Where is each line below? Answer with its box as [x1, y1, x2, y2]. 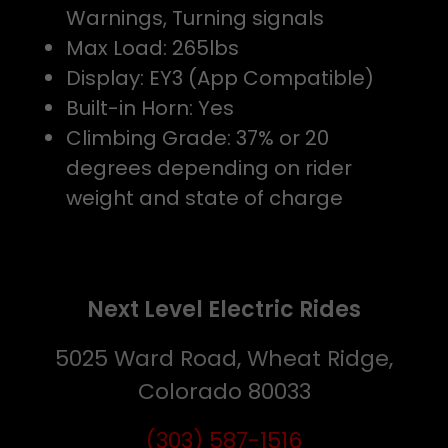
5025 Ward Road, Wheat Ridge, [55, 343, 393, 374]
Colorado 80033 [137, 376, 311, 407]
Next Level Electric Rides [87, 294, 361, 325]
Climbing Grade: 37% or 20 [66, 124, 329, 152]
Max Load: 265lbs [66, 34, 239, 62]
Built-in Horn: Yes [66, 94, 234, 122]
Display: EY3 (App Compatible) [66, 64, 374, 92]
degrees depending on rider [66, 154, 352, 182]
